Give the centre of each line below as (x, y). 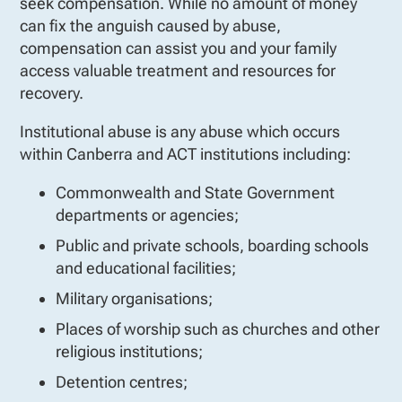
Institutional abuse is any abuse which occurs (180, 131)
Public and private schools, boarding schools (212, 245)
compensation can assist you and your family (178, 48)
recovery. (52, 92)
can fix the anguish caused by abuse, (150, 25)
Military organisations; (134, 298)
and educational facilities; (146, 267)
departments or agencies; (147, 214)
